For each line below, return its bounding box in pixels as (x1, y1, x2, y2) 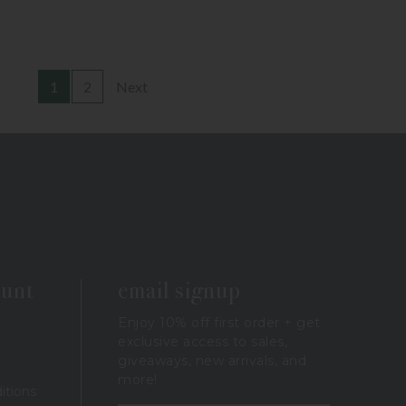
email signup (118, 275, 241, 304)
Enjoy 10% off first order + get (118, 314, 321, 331)
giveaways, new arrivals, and (118, 352, 306, 369)
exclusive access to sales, (118, 333, 287, 350)
